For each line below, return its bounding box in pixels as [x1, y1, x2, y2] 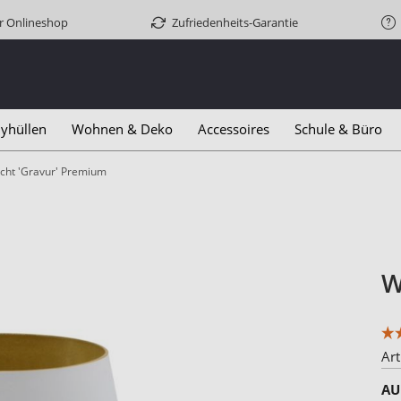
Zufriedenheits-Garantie [172, 14, 298, 30]
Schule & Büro [294, 120, 382, 138]
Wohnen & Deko [72, 120, 173, 138]
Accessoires [198, 120, 269, 138]
